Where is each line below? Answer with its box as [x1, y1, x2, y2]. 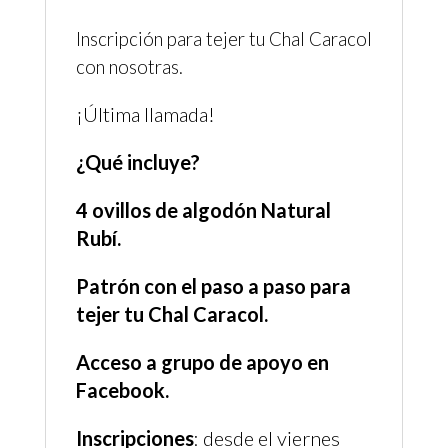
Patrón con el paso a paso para [75, 273, 351, 298]
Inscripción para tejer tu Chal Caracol [75, 27, 372, 50]
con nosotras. [75, 55, 183, 78]
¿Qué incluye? [75, 149, 204, 174]
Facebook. [75, 377, 169, 402]
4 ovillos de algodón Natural [75, 197, 331, 222]
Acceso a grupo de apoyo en [75, 349, 329, 374]
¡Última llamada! [75, 101, 215, 126]
